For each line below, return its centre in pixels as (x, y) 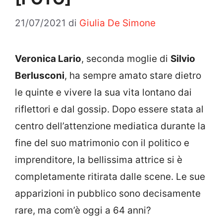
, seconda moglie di (126, 58)
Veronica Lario (48, 58)
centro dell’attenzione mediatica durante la (110, 126)
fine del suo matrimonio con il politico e (102, 143)
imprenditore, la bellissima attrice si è (99, 160)
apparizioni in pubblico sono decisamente (108, 193)
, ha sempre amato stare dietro (133, 75)
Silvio (183, 58)
